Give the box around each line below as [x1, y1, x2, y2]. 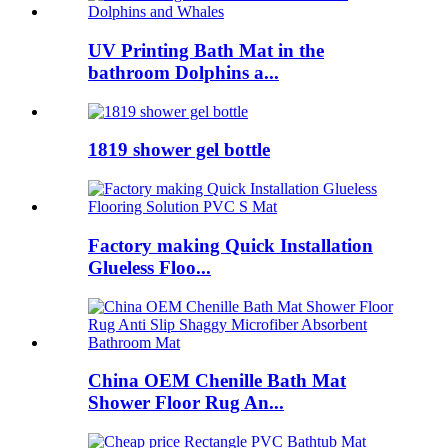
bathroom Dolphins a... [88, 61, 279, 83]
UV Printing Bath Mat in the [88, 39, 324, 61]
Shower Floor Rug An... [88, 392, 284, 414]
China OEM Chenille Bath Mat [88, 370, 346, 392]
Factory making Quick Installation [88, 234, 373, 256]
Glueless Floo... [88, 256, 211, 278]
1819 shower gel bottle [88, 139, 270, 161]
